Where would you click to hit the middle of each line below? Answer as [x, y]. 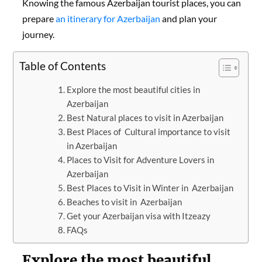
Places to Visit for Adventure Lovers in [141, 159]
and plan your [189, 18]
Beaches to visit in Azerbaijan [125, 201]
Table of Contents [63, 65]
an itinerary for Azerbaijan [107, 18]
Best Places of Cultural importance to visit [149, 131]
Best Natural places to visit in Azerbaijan [145, 117]
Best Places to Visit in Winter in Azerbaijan [150, 187]
